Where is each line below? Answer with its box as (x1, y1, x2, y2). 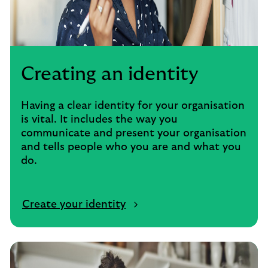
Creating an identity (21, 65, 199, 84)
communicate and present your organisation (21, 128, 246, 139)
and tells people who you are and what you (21, 142, 241, 153)
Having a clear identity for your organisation (21, 100, 245, 111)
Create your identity (22, 199, 126, 210)
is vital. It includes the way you (21, 114, 178, 125)
